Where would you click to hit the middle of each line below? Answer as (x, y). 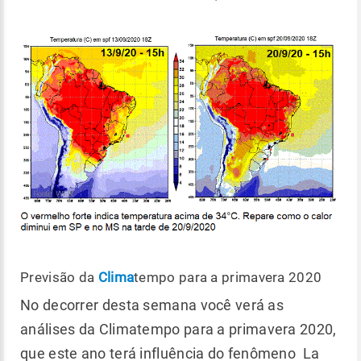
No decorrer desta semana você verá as (152, 305)
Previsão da (59, 278)
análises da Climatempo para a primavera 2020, (178, 330)
